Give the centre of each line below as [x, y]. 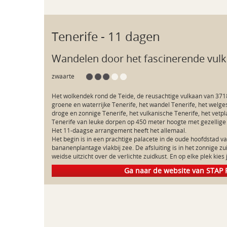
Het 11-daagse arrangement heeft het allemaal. [119, 130]
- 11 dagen [130, 36]
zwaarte [64, 76]
